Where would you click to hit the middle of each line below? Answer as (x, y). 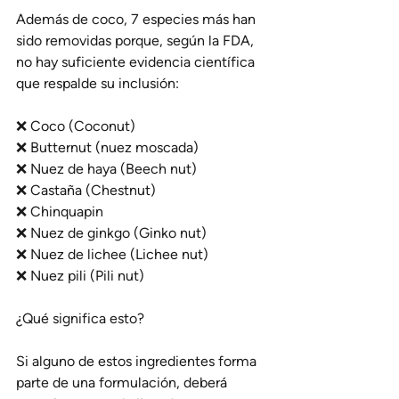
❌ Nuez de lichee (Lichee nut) (112, 254)
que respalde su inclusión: (98, 83)
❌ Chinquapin (60, 211)
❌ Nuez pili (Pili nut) (80, 275)
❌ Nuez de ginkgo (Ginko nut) (111, 232)
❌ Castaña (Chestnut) (86, 190)
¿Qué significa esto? (80, 318)
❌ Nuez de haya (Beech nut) (106, 168)
